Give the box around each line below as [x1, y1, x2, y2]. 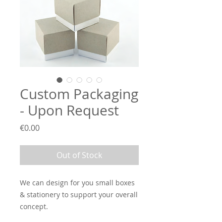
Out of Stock [56, 150, 102, 161]
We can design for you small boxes [20, 178, 135, 187]
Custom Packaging [20, 85, 138, 103]
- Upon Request [20, 101, 119, 119]
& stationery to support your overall [20, 190, 138, 199]
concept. [20, 202, 48, 211]
